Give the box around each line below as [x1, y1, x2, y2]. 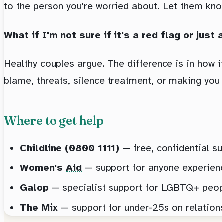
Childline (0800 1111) [20, 141, 119, 154]
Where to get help [4, 113, 104, 128]
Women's [20, 161, 66, 174]
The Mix [20, 201, 58, 214]
